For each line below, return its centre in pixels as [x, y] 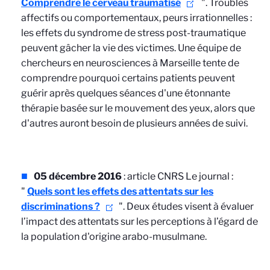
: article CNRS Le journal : [177, 176]
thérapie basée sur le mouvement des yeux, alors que [138, 108]
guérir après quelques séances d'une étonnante [126, 93]
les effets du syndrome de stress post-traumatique [133, 33]
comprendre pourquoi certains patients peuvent [128, 78]
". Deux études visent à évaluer [186, 206]
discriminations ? [61, 206]
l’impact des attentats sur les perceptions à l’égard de [140, 221]
